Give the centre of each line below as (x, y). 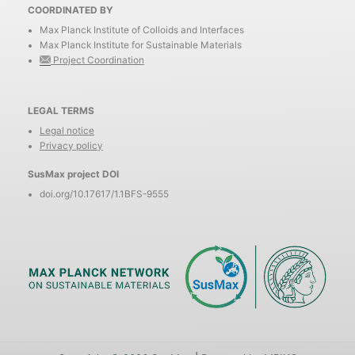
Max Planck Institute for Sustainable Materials (140, 45)
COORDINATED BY (71, 11)
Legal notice (67, 130)
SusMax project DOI (74, 175)
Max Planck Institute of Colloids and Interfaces (141, 30)
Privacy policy (71, 145)
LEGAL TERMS (61, 111)
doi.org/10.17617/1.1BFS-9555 (104, 195)
